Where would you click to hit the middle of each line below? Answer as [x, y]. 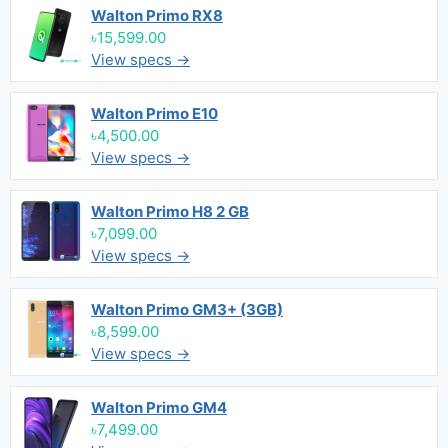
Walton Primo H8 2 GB [170, 211]
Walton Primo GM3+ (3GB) [187, 309]
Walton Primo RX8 [157, 15]
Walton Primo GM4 [159, 407]
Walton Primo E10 [154, 113]
